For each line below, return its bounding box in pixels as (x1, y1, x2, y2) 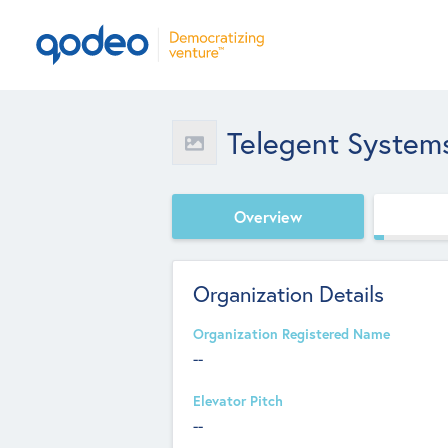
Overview (234, 205, 302, 227)
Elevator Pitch (193, 392, 283, 410)
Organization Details (193, 279, 384, 308)
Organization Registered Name (193, 325, 390, 343)
